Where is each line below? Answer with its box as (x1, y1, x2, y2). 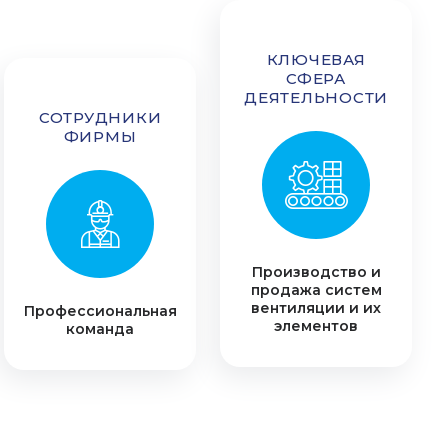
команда (66, 320, 134, 338)
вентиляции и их (251, 299, 381, 317)
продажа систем (250, 281, 382, 299)
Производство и (251, 263, 381, 281)
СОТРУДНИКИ (38, 108, 162, 127)
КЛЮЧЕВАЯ (266, 50, 366, 69)
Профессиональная (23, 302, 177, 320)
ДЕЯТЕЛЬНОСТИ (244, 88, 388, 107)
